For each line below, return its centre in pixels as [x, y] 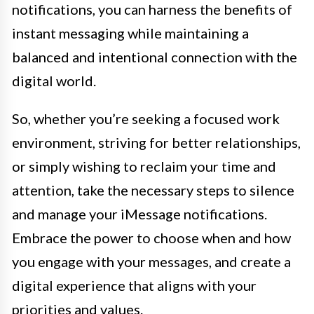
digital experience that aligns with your [134, 286]
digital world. [54, 81]
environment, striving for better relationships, [156, 143]
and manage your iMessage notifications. [139, 214]
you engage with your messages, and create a [151, 262]
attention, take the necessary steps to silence [153, 190]
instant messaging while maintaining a [130, 33]
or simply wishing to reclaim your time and [144, 166]
